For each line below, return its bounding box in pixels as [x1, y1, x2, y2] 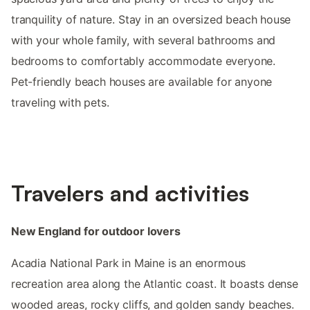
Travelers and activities [11, 179, 249, 207]
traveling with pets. [11, 95, 109, 109]
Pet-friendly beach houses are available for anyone [11, 74, 273, 89]
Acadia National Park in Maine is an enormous [11, 255, 246, 270]
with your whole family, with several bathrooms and [11, 33, 276, 47]
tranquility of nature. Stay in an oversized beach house [11, 12, 291, 26]
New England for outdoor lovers [11, 224, 181, 238]
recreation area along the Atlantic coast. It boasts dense [11, 276, 298, 291]
